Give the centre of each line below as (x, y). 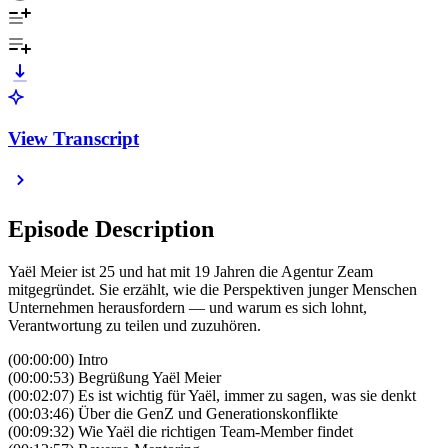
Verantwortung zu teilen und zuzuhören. (134, 326)
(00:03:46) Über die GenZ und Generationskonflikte (173, 414)
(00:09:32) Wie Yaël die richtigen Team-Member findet (180, 432)
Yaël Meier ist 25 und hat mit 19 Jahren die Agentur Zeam (190, 272)
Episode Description (111, 229)
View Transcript (73, 138)
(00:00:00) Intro (58, 360)
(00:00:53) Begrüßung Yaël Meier (114, 378)
